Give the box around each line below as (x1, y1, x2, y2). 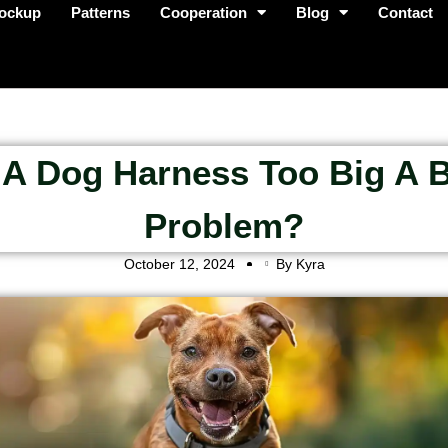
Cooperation (160, 4, 248, 21)
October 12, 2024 (123, 255, 235, 272)
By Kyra (275, 255, 325, 272)
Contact (378, 4, 434, 21)
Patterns (71, 4, 131, 21)
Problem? (144, 205, 304, 245)
